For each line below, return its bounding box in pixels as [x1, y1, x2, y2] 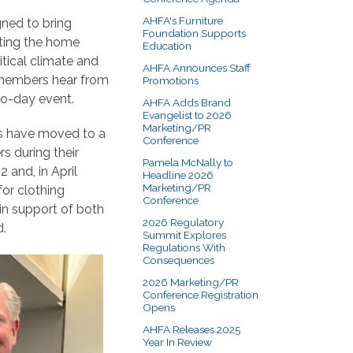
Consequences [143, 253, 214, 266]
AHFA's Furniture [143, 13, 223, 27]
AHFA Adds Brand [143, 95, 231, 109]
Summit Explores [143, 228, 226, 241]
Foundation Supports [143, 26, 246, 39]
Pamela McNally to [143, 155, 233, 169]
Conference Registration [143, 288, 258, 301]
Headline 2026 [143, 168, 214, 181]
